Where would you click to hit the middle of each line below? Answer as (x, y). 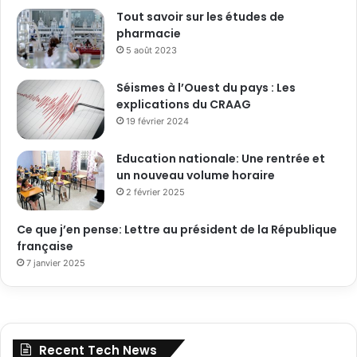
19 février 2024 (157, 122)
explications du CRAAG (184, 105)
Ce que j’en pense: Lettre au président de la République (177, 230)
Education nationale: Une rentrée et (221, 159)
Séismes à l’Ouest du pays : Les (206, 88)
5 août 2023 (151, 51)
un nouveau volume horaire (196, 176)
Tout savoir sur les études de (200, 17)
